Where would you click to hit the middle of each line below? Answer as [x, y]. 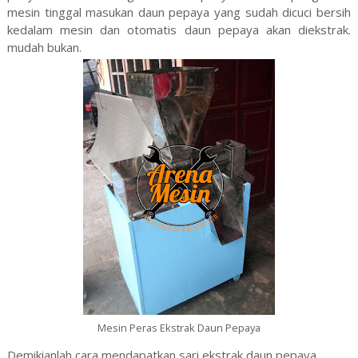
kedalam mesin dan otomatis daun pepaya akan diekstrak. [179, 30]
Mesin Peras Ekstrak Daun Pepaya [179, 328]
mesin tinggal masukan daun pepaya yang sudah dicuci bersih [179, 12]
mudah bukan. [44, 47]
